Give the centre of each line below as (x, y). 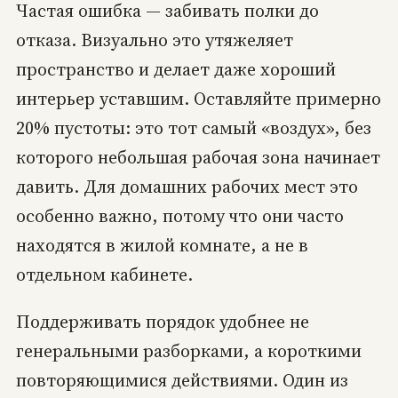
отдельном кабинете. (104, 274)
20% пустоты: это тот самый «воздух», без (193, 127)
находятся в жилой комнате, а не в (162, 245)
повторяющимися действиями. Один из (182, 380)
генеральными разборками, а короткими (188, 350)
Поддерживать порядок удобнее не (162, 321)
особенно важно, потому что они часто (179, 215)
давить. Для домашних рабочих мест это (187, 186)
